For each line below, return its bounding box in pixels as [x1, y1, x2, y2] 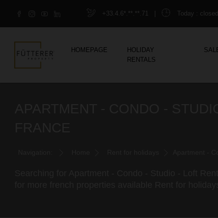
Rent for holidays [107, 148, 159, 156]
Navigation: [18, 148, 53, 156]
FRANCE [15, 120, 71, 135]
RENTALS [127, 56, 156, 63]
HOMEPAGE [71, 46, 108, 54]
